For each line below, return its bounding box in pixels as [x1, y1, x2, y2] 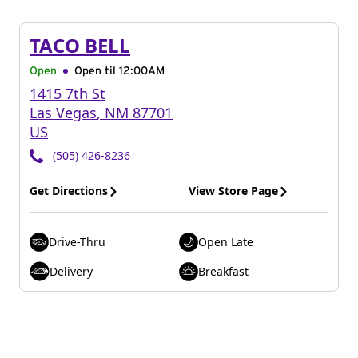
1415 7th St [30, 84, 105, 103]
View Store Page [189, 183, 278, 198]
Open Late [198, 234, 253, 249]
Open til [74, 66, 119, 77]
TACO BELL [30, 32, 130, 58]
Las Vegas [30, 103, 97, 122]
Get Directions [30, 183, 108, 198]
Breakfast [198, 263, 249, 279]
